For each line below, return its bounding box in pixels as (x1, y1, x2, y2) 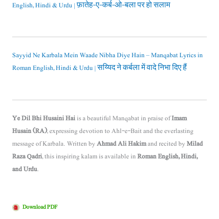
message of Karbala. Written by (12, 138, 97, 149)
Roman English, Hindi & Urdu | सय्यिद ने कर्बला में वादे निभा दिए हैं (12, 63, 187, 74)
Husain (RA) (12, 125, 47, 136)
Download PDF (22, 202, 58, 212)
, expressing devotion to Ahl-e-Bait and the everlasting (46, 125, 194, 136)
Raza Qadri (12, 151, 42, 162)
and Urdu (12, 163, 37, 175)
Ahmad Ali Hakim (96, 138, 146, 149)
